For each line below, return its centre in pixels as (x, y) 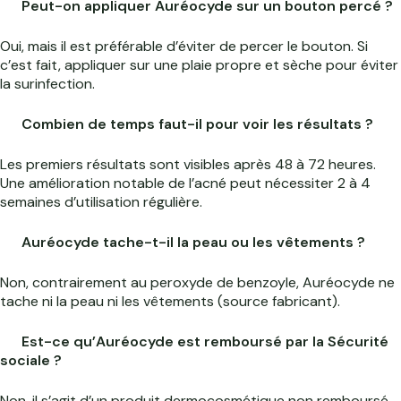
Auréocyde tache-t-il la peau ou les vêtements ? (192, 243)
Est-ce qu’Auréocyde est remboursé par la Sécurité (203, 342)
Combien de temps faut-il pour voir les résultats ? (196, 124)
